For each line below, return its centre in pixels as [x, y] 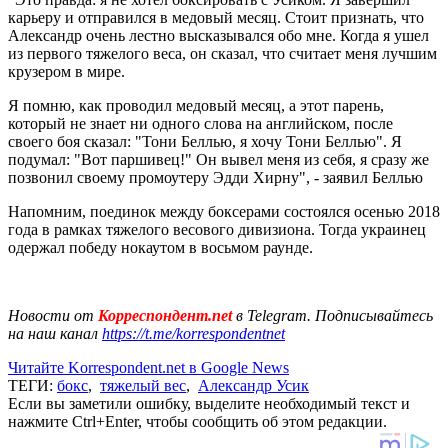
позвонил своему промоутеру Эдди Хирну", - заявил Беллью [215, 177]
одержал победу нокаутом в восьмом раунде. [160, 247]
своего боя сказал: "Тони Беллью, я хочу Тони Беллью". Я [205, 141]
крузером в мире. [66, 71]
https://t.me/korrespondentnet [193, 333]
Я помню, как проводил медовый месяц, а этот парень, [196, 105]
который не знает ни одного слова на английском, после [200, 123]
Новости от [51, 315]
